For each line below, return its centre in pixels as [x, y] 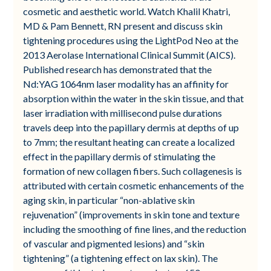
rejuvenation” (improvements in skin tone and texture [132, 214]
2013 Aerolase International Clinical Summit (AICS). [129, 54]
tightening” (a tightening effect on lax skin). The [121, 258]
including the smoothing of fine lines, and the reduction [135, 229]
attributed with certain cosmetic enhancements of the [134, 185]
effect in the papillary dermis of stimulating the [119, 156]
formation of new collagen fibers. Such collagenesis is [133, 171]
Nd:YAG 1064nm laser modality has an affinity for [126, 83]
